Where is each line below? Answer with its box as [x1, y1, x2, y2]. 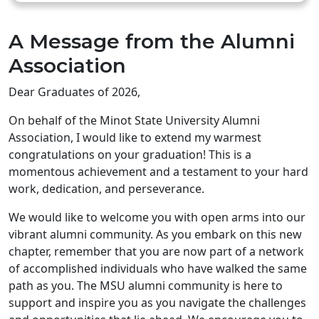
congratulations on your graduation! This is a [9, 146, 251, 162]
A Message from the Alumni [9, 28, 295, 53]
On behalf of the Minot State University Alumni [9, 112, 260, 128]
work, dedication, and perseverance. [9, 180, 204, 197]
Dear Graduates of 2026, [9, 83, 140, 100]
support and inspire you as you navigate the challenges [9, 294, 306, 310]
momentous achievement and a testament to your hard [9, 163, 308, 179]
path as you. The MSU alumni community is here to [9, 277, 283, 293]
